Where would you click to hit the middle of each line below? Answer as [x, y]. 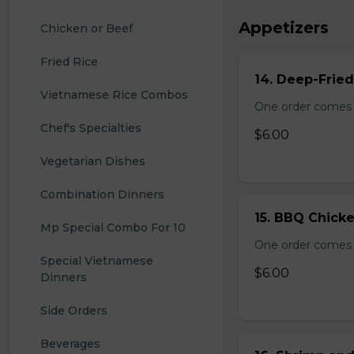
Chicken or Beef [87, 28]
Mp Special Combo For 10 [113, 228]
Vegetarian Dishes [93, 161]
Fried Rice [69, 62]
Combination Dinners [102, 194]
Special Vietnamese [98, 261]
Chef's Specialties [91, 128]
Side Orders [74, 311]
